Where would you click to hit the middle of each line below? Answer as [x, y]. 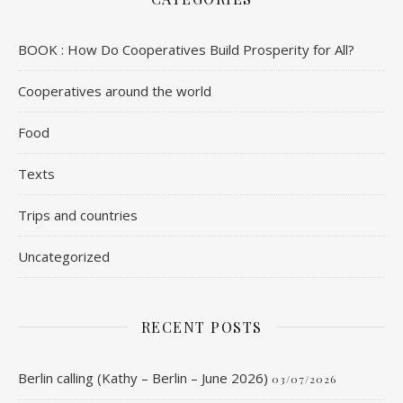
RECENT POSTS [201, 327]
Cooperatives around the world [115, 90]
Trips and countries [78, 215]
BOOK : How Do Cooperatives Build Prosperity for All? [186, 49]
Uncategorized [64, 256]
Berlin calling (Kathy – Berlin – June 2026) [143, 377]
